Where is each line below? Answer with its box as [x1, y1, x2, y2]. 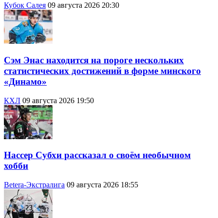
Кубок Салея [4, 1, 46, 10]
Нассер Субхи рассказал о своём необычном [4, 150, 191, 161]
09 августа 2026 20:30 [48, 1, 119, 10]
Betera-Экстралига [4, 181, 65, 189]
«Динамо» [4, 76, 47, 87]
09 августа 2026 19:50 [22, 96, 94, 105]
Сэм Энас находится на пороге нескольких [4, 54, 184, 65]
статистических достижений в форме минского [4, 65, 201, 76]
